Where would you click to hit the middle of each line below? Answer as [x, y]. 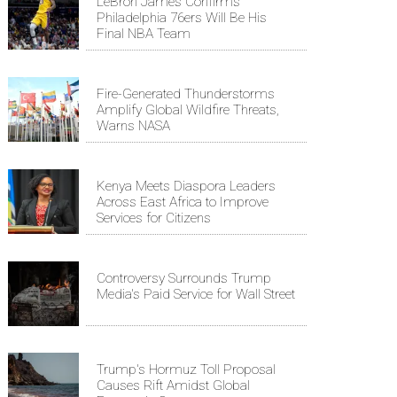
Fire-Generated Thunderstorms [186, 93]
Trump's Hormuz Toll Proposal [186, 369]
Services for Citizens [154, 218]
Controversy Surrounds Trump [184, 278]
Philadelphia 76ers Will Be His [182, 17]
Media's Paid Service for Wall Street [196, 294]
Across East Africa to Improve [183, 202]
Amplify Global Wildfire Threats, [188, 109]
